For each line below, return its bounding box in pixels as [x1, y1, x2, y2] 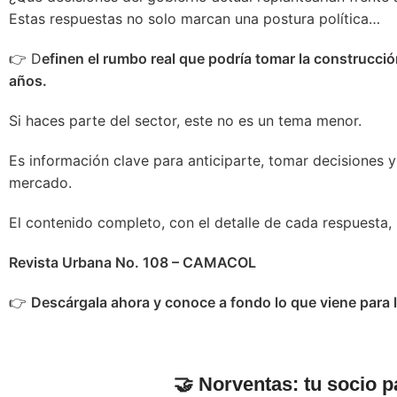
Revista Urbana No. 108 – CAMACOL [9, 253, 256, 271]
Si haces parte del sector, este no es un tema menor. [9, 111, 362, 129]
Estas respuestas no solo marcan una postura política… [9, 9, 380, 27]
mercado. [9, 173, 72, 191]
